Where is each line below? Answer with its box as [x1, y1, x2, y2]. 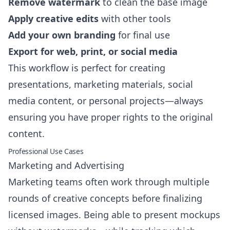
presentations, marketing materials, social [8, 78, 193, 90]
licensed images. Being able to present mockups [8, 208, 220, 221]
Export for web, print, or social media [8, 45, 178, 57]
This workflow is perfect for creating [8, 62, 165, 74]
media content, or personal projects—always [8, 94, 203, 107]
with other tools [99, 12, 171, 25]
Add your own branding [8, 29, 116, 41]
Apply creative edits [8, 12, 99, 25]
